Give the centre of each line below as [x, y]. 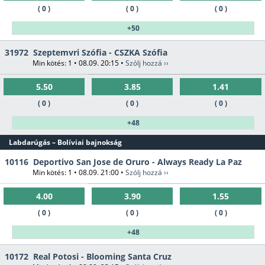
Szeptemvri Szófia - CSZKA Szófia [100, 53]
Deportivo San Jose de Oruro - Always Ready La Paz [138, 162]
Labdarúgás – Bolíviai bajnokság [65, 142]
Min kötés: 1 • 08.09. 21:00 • [79, 173]
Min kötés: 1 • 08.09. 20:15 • [79, 63]
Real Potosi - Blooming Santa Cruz [102, 257]
